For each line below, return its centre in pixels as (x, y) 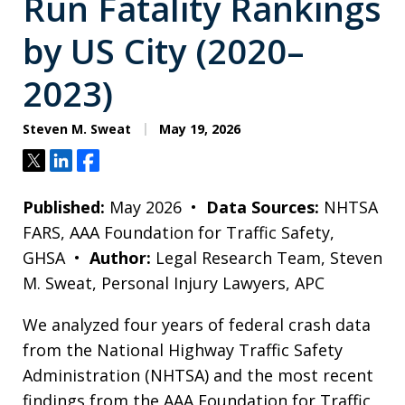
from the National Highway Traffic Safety (183, 350)
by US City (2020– (164, 51)
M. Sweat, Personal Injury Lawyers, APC (174, 283)
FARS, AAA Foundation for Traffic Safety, (179, 232)
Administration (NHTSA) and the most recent (198, 375)
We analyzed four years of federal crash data (197, 325)
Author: (122, 258)
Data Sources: (265, 207)
